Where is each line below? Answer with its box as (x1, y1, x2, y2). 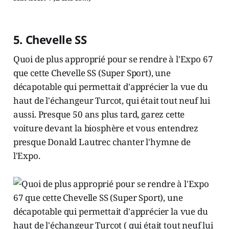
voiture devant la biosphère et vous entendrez (13, 122, 199, 134)
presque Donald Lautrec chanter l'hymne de (13, 136, 191, 148)
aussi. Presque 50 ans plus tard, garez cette (13, 108, 185, 121)
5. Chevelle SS (13, 32, 87, 48)
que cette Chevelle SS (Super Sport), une (13, 67, 171, 79)
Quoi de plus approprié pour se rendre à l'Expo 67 (13, 53, 213, 65)
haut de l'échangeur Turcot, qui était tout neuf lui (13, 95, 211, 107)
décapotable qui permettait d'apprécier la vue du (13, 81, 208, 93)
